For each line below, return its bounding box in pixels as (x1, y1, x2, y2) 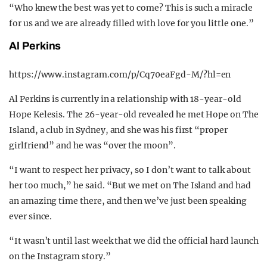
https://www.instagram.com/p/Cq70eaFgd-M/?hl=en (9, 69, 231, 80)
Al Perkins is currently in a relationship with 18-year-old (9, 94, 241, 105)
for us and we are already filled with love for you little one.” (9, 18, 254, 29)
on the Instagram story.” (9, 251, 111, 262)
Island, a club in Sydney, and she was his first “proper (9, 125, 228, 136)
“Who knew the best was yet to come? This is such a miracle (9, 2, 253, 14)
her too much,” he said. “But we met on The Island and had (9, 180, 251, 191)
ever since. (9, 211, 52, 222)
